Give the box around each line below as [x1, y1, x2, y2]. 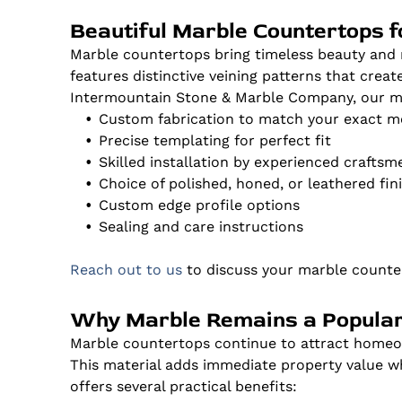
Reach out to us [70, 261, 183, 279]
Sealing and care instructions [99, 218, 304, 236]
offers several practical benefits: [70, 378, 298, 396]
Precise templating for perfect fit [99, 132, 332, 150]
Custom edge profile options [99, 197, 301, 214]
